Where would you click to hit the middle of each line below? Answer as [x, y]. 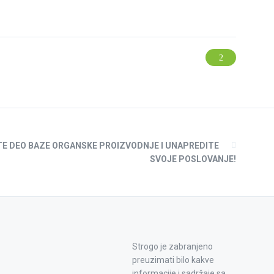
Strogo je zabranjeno [172, 247]
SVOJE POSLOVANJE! [193, 159]
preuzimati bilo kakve [173, 260]
